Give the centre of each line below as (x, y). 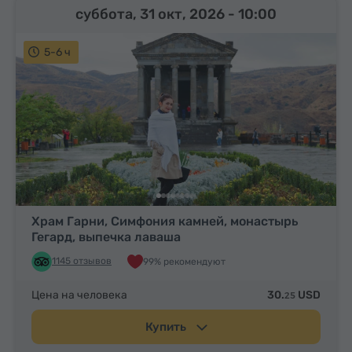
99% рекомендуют (184, 261)
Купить (167, 327)
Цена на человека (79, 295)
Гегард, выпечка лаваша (106, 237)
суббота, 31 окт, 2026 (152, 14)
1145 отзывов (82, 261)
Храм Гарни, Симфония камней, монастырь (165, 222)
